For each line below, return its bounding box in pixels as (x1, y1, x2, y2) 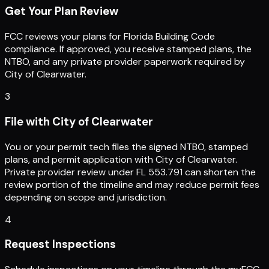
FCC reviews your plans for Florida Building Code (5, 30, 215, 43)
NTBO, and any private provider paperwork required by (5, 55, 245, 68)
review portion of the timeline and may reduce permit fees (5, 178, 259, 191)
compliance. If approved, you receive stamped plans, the (5, 43, 252, 56)
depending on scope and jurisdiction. (5, 190, 167, 204)
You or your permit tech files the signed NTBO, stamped (5, 140, 248, 153)
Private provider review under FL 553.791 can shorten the (5, 165, 256, 178)
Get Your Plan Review (5, 4, 118, 19)
